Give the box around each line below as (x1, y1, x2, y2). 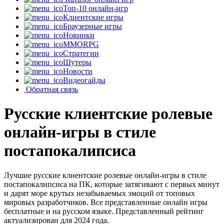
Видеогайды (63, 76, 105, 84)
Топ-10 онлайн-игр (63, 4, 128, 12)
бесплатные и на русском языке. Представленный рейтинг (4, 206, 204, 215)
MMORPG (63, 40, 99, 48)
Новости (63, 67, 92, 75)
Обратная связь (26, 85, 78, 93)
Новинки (63, 31, 94, 39)
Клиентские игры (63, 13, 123, 21)
